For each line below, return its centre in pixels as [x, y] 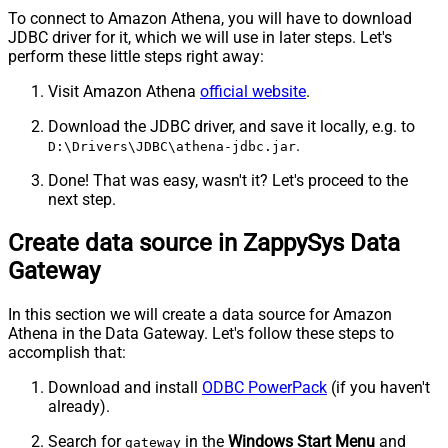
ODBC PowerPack [264, 388]
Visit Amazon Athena [124, 92]
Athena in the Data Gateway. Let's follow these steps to [201, 334]
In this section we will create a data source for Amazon [200, 315]
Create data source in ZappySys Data [204, 243]
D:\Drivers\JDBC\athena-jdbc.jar [172, 147]
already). [79, 407]
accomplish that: [67, 353]
